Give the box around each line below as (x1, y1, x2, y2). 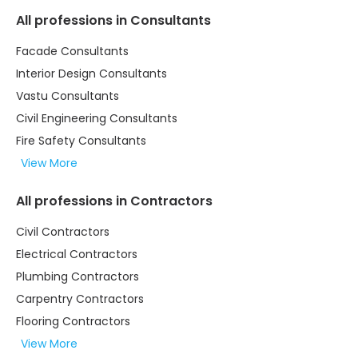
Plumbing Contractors (16, 268, 139, 285)
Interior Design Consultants (16, 66, 167, 82)
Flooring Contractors (16, 313, 130, 330)
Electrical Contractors (16, 246, 137, 263)
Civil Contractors (16, 224, 109, 241)
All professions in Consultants (16, 11, 211, 30)
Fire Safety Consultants (16, 133, 146, 149)
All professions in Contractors (16, 192, 213, 211)
